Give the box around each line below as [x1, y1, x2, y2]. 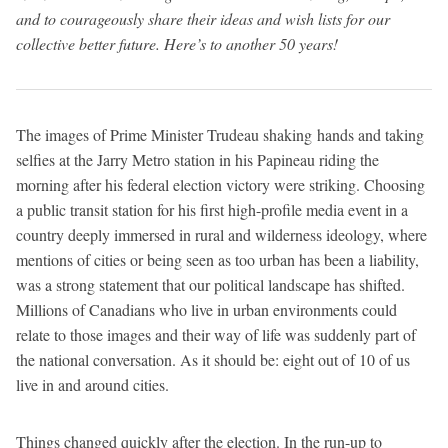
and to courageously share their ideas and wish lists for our [16, 7, 390, 29]
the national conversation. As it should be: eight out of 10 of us [16, 348, 410, 370]
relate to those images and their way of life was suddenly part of [16, 323, 416, 345]
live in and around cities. [16, 373, 169, 395]
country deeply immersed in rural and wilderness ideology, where [16, 223, 427, 245]
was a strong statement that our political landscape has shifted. [16, 273, 405, 295]
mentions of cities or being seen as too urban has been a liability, [16, 248, 419, 270]
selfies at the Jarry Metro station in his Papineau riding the [16, 148, 379, 170]
